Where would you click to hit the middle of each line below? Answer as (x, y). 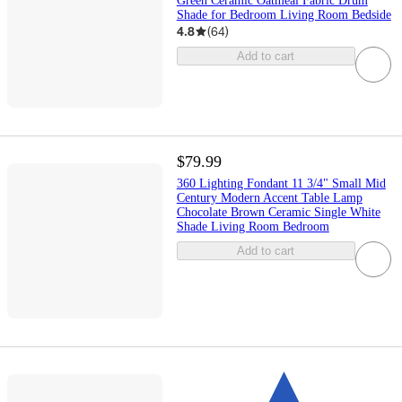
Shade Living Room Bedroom (253, 226)
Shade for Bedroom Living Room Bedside (284, 15)
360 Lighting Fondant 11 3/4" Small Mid (281, 183)
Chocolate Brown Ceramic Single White (278, 212)
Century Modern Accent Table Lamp (269, 197)
